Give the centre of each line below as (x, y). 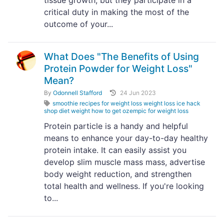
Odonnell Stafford (77, 93)
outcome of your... (78, 24)
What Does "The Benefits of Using (121, 56)
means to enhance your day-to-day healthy (126, 138)
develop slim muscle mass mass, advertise (124, 162)
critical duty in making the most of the (116, 12)
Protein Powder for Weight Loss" (118, 68)
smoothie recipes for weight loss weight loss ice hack (126, 103)
